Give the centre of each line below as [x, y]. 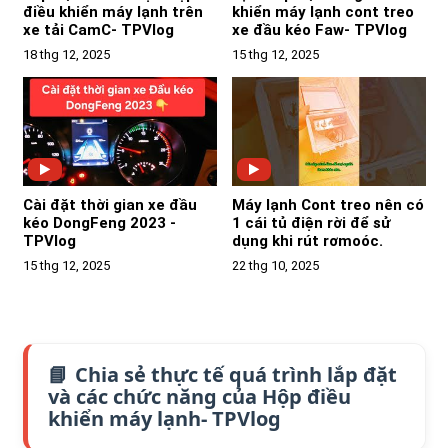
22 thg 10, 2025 [275, 266]
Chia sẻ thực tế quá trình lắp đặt [233, 375]
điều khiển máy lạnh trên [112, 12]
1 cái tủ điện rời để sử [310, 223]
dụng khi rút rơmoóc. [307, 241]
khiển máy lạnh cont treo [322, 12]
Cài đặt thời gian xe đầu [109, 205]
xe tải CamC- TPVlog [98, 30]
